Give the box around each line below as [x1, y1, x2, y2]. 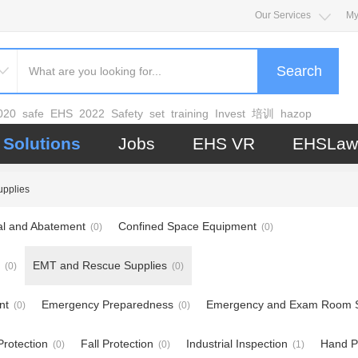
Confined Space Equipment [118, 220, 257, 233]
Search [276, 63, 322, 79]
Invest [215, 107, 245, 120]
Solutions [3, 134, 81, 153]
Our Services [255, 10, 311, 21]
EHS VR [193, 134, 255, 153]
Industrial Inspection [186, 337, 288, 350]
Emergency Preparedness [42, 298, 173, 311]
